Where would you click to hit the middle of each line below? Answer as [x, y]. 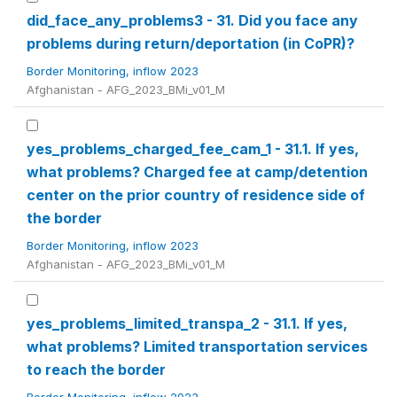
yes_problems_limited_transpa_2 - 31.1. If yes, [187, 323]
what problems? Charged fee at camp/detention [197, 172]
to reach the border [96, 370]
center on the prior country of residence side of [196, 195]
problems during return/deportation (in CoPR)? [191, 43]
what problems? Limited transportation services [197, 346]
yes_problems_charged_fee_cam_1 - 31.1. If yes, [193, 149]
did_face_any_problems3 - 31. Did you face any [192, 20]
